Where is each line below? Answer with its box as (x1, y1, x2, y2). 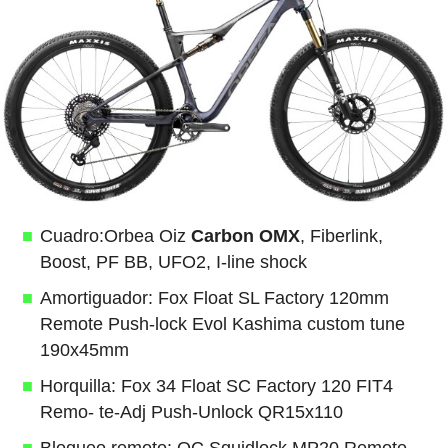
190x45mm (39, 339, 129, 360)
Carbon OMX (190, 225, 300, 246)
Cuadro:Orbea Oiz (39, 225, 191, 246)
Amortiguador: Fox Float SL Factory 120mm (39, 287, 389, 308)
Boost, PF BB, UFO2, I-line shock (39, 251, 307, 272)
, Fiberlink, (299, 225, 383, 246)
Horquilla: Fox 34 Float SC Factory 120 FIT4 (39, 375, 393, 396)
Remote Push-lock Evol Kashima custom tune (39, 313, 405, 334)
